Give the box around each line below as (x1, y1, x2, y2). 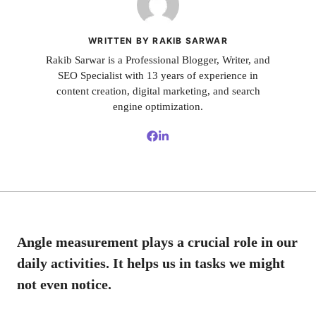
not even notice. (17, 276, 111, 292)
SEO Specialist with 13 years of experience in (58, 70, 258, 82)
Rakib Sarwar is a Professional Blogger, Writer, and (46, 54, 270, 66)
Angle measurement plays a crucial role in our (17, 233, 298, 250)
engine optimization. (113, 101, 203, 113)
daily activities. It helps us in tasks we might (17, 255, 285, 271)
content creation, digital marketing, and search (56, 85, 260, 97)
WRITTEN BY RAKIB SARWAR (88, 35, 228, 47)
